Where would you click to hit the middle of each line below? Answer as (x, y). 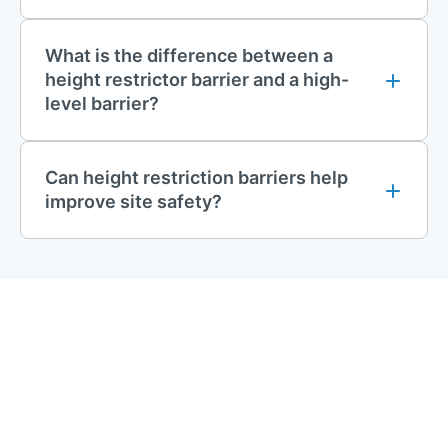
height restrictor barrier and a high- (197, 79)
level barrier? (102, 103)
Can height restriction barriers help (196, 177)
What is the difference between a (189, 55)
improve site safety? (133, 201)
